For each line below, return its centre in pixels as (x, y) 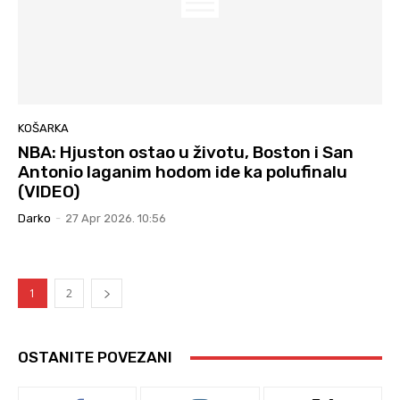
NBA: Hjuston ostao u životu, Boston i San (186, 153)
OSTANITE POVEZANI (95, 358)
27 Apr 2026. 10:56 (116, 219)
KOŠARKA (43, 129)
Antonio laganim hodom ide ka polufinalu (183, 172)
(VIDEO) (49, 192)
